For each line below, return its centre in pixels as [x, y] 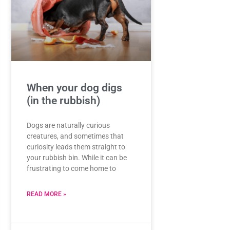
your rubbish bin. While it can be [76, 157]
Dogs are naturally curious [68, 125]
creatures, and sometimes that [75, 136]
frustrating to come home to [71, 168]
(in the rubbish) [63, 100]
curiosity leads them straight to [76, 147]
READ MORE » [46, 194]
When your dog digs [74, 88]
